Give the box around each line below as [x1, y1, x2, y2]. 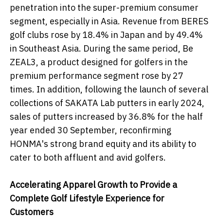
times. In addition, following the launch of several [10, 84, 208, 95]
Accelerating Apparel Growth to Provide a [10, 179, 177, 191]
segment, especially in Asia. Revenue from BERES [10, 16, 208, 27]
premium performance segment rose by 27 [10, 70, 183, 82]
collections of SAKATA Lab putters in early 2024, [10, 97, 204, 109]
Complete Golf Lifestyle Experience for [10, 193, 164, 204]
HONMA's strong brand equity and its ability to [10, 138, 196, 150]
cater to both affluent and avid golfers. [10, 152, 166, 163]
